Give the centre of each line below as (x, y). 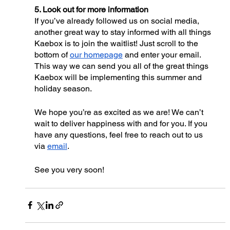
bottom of (52, 54)
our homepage (96, 54)
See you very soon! (69, 169)
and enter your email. (162, 54)
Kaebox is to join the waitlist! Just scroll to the (117, 43)
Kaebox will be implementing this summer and (119, 77)
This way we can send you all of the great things (122, 66)
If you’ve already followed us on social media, (118, 21)
